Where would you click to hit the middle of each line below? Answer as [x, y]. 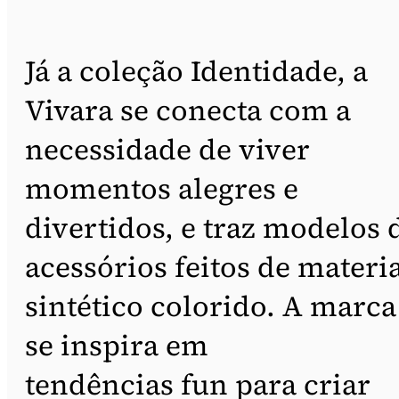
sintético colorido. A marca [211, 306]
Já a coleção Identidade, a [196, 71]
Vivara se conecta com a [188, 110]
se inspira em [117, 345]
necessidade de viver [167, 149]
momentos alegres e [162, 188]
